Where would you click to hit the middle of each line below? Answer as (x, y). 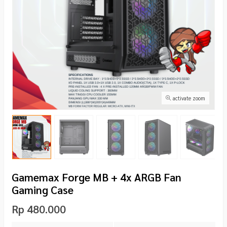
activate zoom (188, 98)
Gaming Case (43, 190)
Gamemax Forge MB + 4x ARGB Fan (97, 177)
